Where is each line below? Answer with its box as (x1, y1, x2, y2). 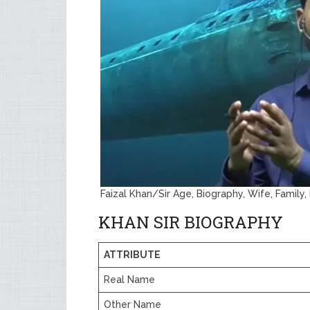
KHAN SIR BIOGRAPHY (98, 211, 283, 233)
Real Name (104, 274, 155, 285)
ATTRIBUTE (104, 249, 161, 260)
